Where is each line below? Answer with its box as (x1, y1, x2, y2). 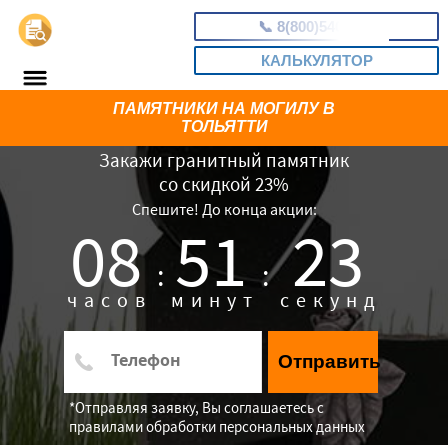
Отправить (278, 351, 381, 372)
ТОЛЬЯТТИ (180, 118, 268, 135)
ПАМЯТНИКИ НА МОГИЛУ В (113, 100, 335, 117)
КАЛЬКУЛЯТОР (260, 52, 373, 69)
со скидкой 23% (159, 172, 289, 196)
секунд (280, 287, 383, 312)
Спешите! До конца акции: (131, 199, 317, 219)
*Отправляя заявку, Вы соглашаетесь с (69, 398, 324, 417)
